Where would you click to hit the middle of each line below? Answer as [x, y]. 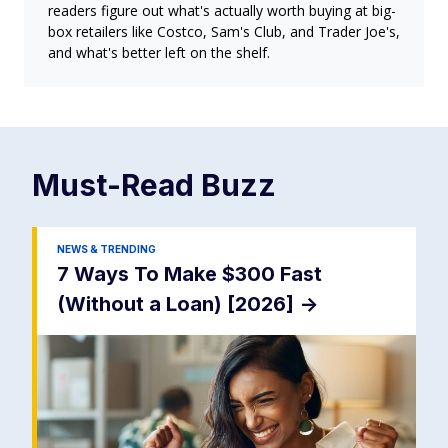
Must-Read [116, 185]
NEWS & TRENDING [106, 249]
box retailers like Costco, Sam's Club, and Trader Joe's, [224, 31]
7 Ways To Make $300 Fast [189, 274]
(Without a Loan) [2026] [178, 304]
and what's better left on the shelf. [159, 52]
